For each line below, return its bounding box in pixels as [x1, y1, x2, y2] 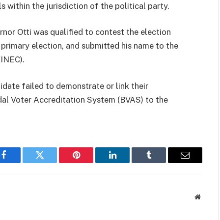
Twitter [39, 158, 65, 167]
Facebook [2, 158, 37, 167]
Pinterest [75, 158, 107, 167]
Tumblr [148, 158, 174, 167]
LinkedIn [111, 158, 144, 167]
